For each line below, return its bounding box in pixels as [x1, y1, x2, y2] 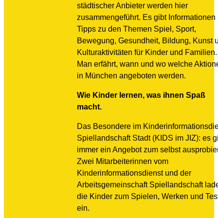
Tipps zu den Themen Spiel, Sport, [77, 25, 196, 33]
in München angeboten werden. [77, 72, 186, 80]
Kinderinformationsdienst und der [77, 169, 191, 177]
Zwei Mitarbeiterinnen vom [77, 157, 168, 165]
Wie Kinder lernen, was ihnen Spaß [77, 91, 205, 99]
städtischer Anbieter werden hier [77, 1, 188, 10]
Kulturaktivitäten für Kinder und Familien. [77, 48, 217, 56]
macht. [77, 103, 102, 111]
